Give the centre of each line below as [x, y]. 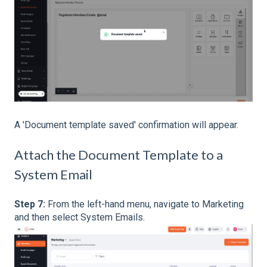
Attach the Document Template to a [119, 155]
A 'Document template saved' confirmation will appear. [126, 125]
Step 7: [31, 204]
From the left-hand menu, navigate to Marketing [146, 204]
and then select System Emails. [80, 217]
